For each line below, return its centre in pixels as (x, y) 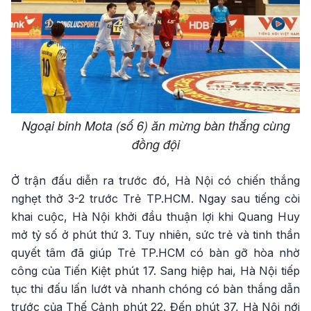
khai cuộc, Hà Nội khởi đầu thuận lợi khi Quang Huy (155, 217)
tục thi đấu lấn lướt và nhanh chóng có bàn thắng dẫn (155, 289)
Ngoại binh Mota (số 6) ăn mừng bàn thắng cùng (155, 126)
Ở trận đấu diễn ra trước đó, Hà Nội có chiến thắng (155, 181)
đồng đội (155, 144)
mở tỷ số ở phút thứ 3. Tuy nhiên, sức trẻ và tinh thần (155, 235)
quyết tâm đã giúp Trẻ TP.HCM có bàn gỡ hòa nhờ (155, 253)
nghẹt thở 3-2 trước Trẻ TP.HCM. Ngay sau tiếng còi (155, 199)
